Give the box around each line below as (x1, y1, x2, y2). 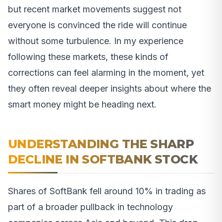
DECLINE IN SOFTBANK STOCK (8, 152, 197, 166)
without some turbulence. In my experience (8, 35, 183, 46)
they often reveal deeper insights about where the (8, 83, 211, 94)
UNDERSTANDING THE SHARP (8, 136, 194, 151)
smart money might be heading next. (8, 99, 157, 110)
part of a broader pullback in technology (8, 201, 173, 212)
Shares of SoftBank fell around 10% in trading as (8, 185, 206, 196)
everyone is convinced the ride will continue (8, 19, 187, 30)
